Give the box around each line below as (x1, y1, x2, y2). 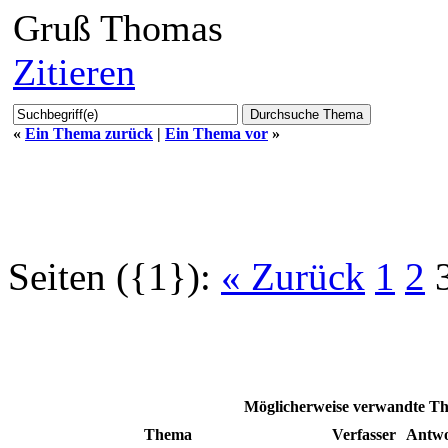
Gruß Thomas (13, 6, 223, 49)
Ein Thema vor (165, 124, 268, 142)
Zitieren (13, 50, 135, 93)
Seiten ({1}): (8, 254, 211, 298)
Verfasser (332, 425, 396, 443)
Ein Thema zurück (25, 124, 153, 142)
